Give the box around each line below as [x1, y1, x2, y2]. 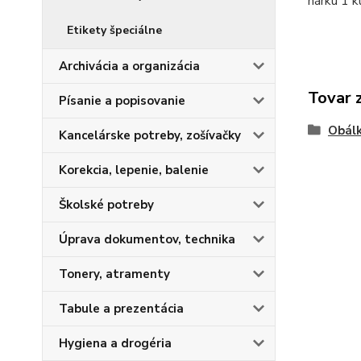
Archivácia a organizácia [59, 58, 200, 74]
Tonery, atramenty [59, 266, 170, 282]
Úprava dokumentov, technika [59, 231, 235, 247]
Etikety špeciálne [67, 23, 162, 38]
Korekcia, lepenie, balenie [59, 162, 209, 178]
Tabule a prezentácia [59, 301, 184, 317]
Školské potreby [59, 197, 154, 213]
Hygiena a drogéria [59, 335, 172, 351]
